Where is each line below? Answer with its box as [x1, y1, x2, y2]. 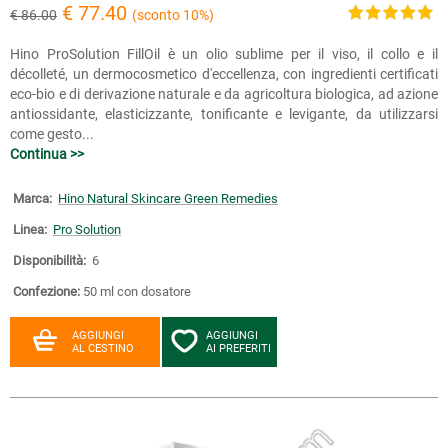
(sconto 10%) [132, 7, 214, 23]
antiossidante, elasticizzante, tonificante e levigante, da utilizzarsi [10, 106, 438, 122]
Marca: [13, 191, 52, 206]
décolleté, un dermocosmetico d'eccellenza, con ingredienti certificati [10, 66, 438, 82]
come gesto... [10, 126, 94, 142]
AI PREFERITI [206, 342, 271, 355]
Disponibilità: [13, 253, 86, 268]
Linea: [13, 222, 47, 237]
